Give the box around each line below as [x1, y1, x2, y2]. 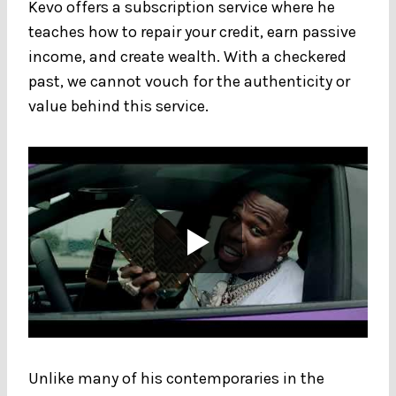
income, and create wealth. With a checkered [28, 46, 346, 66]
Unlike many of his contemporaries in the [28, 368, 324, 388]
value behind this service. [28, 95, 212, 116]
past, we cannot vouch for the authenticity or [28, 71, 350, 91]
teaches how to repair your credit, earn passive [28, 21, 356, 42]
